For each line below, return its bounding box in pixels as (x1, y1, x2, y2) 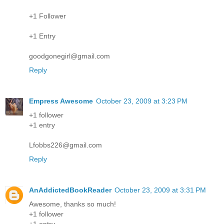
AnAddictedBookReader (29, 185, 111, 194)
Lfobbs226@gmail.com (29, 140, 102, 149)
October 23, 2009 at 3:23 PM (96, 96, 187, 105)
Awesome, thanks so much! (29, 199, 116, 208)
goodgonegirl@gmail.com (29, 51, 110, 60)
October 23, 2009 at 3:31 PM (114, 185, 206, 194)
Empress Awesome (29, 96, 93, 105)
